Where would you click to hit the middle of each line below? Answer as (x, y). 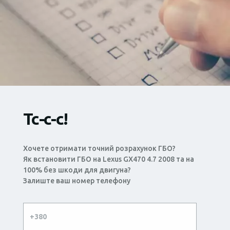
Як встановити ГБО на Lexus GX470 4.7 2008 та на (108, 159)
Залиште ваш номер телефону (76, 180)
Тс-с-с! (45, 118)
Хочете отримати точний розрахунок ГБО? (99, 148)
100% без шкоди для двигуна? (77, 170)
